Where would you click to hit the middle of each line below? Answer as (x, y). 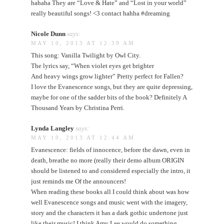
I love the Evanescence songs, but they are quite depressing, (112, 86)
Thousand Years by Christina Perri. (78, 107)
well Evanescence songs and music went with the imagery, (109, 202)
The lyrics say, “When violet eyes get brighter (93, 65)
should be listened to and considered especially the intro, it (111, 170)
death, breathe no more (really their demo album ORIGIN (108, 160)
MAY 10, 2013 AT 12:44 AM (83, 137)
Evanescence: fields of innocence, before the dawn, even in (111, 149)
